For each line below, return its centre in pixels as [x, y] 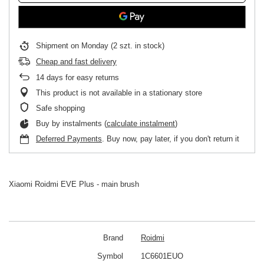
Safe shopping [60, 108]
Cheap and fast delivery [76, 61]
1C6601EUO [162, 256]
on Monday [90, 45]
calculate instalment [141, 123]
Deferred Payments [69, 138]
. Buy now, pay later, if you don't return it [171, 138]
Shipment [53, 45]
